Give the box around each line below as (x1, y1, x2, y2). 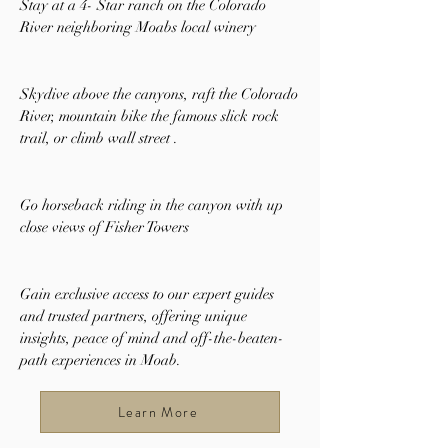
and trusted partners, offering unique (20, 307, 247, 325)
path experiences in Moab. (20, 351, 181, 369)
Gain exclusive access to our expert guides (20, 285, 274, 303)
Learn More (118, 402, 198, 422)
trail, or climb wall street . (20, 129, 178, 147)
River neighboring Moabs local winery (20, 18, 256, 36)
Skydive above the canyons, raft (20, 85, 219, 103)
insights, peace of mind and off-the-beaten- (20, 329, 284, 347)
